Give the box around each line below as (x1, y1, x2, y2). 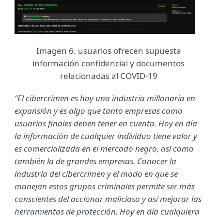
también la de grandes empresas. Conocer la (15, 155, 176, 167)
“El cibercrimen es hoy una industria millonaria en (15, 92, 195, 104)
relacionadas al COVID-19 (60, 70, 157, 81)
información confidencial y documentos (32, 57, 185, 69)
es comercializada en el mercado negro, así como (15, 142, 194, 154)
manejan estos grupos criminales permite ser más (15, 180, 195, 192)
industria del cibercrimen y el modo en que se (15, 168, 178, 179)
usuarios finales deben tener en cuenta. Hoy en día (15, 117, 197, 129)
